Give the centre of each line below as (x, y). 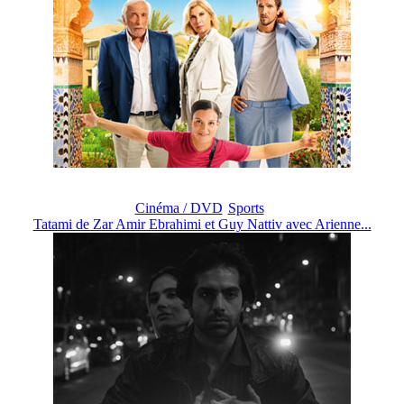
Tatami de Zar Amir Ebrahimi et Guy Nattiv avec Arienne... (202, 224)
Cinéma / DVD (179, 207)
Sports (246, 207)
